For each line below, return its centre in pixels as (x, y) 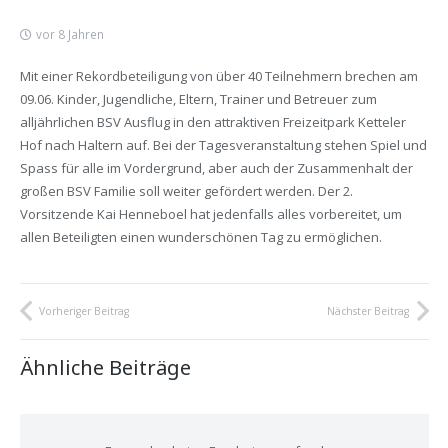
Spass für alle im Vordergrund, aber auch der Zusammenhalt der (216, 168)
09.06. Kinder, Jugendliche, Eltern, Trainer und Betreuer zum (198, 99)
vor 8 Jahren (70, 33)
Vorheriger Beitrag (84, 310)
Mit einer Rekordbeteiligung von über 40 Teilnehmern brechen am (218, 76)
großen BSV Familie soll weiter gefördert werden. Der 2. (186, 191)
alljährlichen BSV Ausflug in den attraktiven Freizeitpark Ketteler (212, 122)
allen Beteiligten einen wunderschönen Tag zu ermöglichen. (200, 237)
